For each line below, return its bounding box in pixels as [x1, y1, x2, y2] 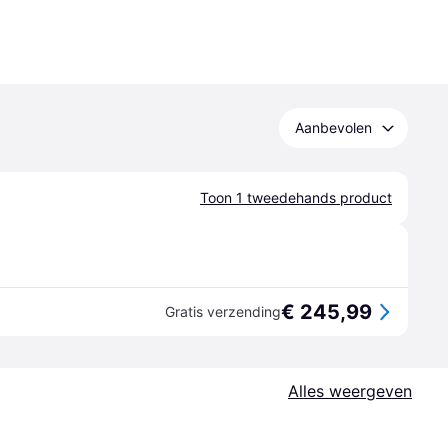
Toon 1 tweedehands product [200, 189, 392, 206]
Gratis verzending [165, 303, 281, 320]
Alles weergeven [288, 381, 412, 401]
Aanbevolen [295, 119, 372, 136]
